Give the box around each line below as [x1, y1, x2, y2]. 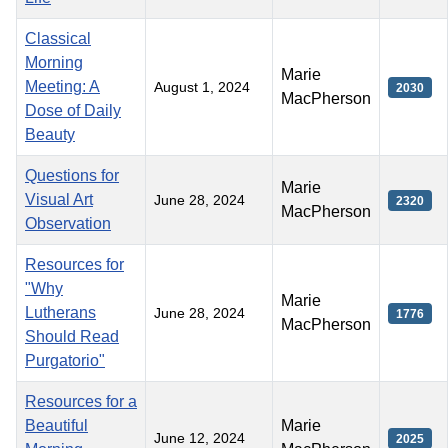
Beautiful [25, 416, 88, 434]
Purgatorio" [25, 351, 105, 369]
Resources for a [25, 392, 137, 410]
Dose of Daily [25, 101, 121, 119]
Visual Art [25, 190, 93, 208]
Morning [25, 53, 83, 71]
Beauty [25, 125, 75, 143]
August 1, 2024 [154, 78, 250, 95]
